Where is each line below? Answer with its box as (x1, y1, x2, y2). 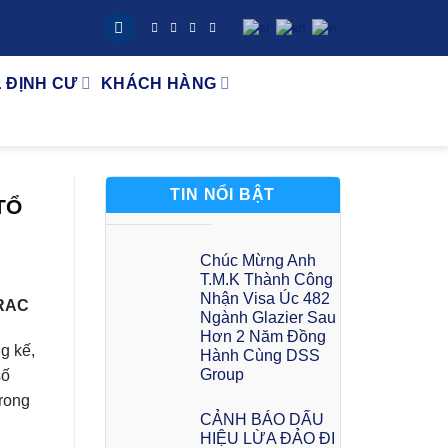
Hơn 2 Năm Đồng (199, 327, 326, 345)
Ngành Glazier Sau (199, 308, 336, 326)
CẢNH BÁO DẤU (199, 410, 324, 428)
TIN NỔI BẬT (170, 186, 276, 203)
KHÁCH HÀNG (101, 75, 217, 92)
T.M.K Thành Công (199, 270, 333, 288)
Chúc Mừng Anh (199, 251, 316, 269)
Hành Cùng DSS (199, 346, 320, 364)
